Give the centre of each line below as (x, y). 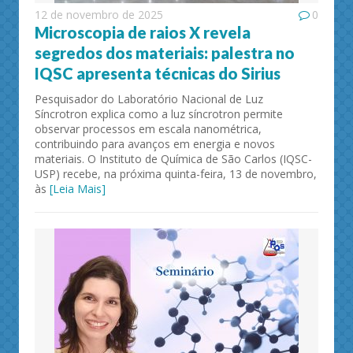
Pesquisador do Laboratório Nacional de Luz (149, 99)
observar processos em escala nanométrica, (148, 129)
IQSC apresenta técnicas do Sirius (158, 73)
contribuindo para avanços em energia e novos (155, 144)
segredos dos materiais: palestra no (165, 53)
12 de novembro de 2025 (99, 15)
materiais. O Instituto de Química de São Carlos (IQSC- (173, 159)
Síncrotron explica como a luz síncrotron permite (159, 114)
